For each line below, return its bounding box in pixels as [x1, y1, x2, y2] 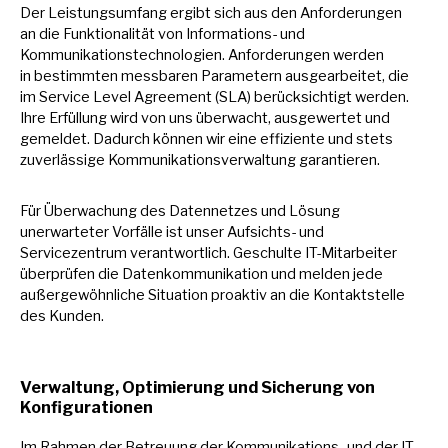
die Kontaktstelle [289, 285, 405, 304]
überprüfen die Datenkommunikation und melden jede [20, 264, 383, 283]
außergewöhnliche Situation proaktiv [20, 285, 270, 304]
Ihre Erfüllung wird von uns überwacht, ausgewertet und [20, 108, 390, 127]
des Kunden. [20, 306, 104, 325]
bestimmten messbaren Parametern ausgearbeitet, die [34, 66, 409, 85]
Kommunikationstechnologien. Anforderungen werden [20, 45, 384, 64]
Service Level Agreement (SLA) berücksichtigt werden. [39, 87, 409, 106]
